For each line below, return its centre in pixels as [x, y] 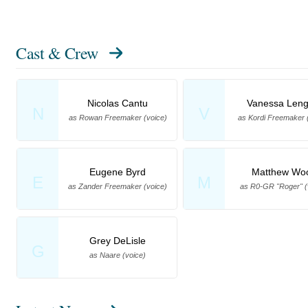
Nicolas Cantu [118, 103]
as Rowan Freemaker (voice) [118, 118]
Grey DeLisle [118, 241]
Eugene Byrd [118, 172]
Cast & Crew [57, 53]
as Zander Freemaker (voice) [118, 187]
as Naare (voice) [118, 255]
